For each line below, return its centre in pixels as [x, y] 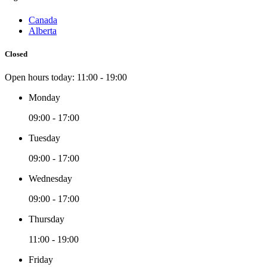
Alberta [43, 30]
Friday [41, 260]
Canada [43, 20]
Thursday [46, 219]
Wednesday [50, 179]
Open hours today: [41, 77]
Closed [16, 54]
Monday [44, 98]
